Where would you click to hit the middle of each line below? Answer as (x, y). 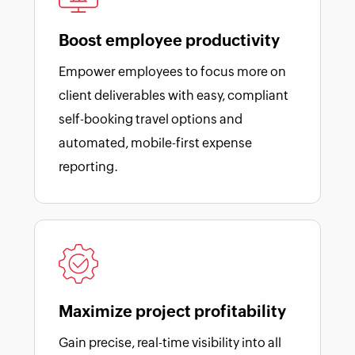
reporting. (88, 166)
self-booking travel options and (151, 119)
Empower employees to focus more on (172, 71)
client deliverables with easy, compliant (174, 95)
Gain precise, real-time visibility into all (170, 342)
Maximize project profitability (172, 311)
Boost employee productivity (169, 40)
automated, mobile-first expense (155, 143)
